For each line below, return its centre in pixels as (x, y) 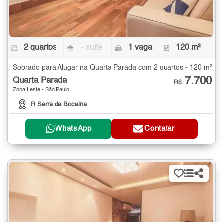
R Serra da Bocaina (59, 104)
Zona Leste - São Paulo (41, 90)
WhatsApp (73, 129)
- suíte (92, 47)
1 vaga (140, 47)
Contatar (160, 129)
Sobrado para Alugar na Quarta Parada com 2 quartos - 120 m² (112, 68)
